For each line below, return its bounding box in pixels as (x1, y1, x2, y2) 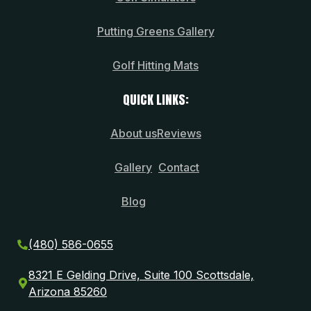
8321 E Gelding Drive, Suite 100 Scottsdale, (28, 267, 254, 282)
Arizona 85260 (28, 284, 107, 299)
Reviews (156, 126, 201, 140)
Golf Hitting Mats (112, 58, 199, 72)
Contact (158, 160, 199, 174)
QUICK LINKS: (122, 90, 189, 109)
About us (110, 126, 157, 140)
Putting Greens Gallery (96, 24, 215, 38)
